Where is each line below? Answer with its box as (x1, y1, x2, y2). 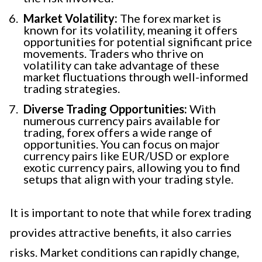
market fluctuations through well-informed (23, 69, 249, 84)
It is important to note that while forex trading (10, 205, 251, 219)
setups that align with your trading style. (23, 171, 233, 186)
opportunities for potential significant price (23, 34, 252, 49)
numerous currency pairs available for (23, 113, 220, 127)
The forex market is (118, 11, 221, 25)
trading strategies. (23, 81, 120, 95)
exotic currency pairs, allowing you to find (23, 160, 240, 174)
